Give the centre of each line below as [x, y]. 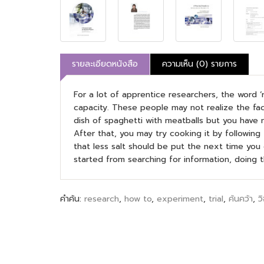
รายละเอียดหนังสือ [105, 64]
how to [138, 199]
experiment [180, 199]
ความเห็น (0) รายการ [199, 64]
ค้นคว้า [241, 199]
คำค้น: [72, 199]
